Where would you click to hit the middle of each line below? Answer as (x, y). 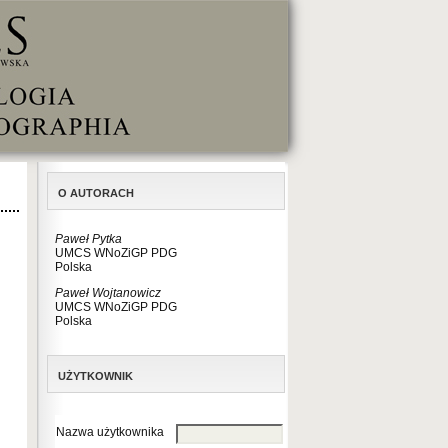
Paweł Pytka (88, 239)
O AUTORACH (96, 193)
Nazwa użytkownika (110, 432)
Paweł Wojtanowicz (108, 293)
